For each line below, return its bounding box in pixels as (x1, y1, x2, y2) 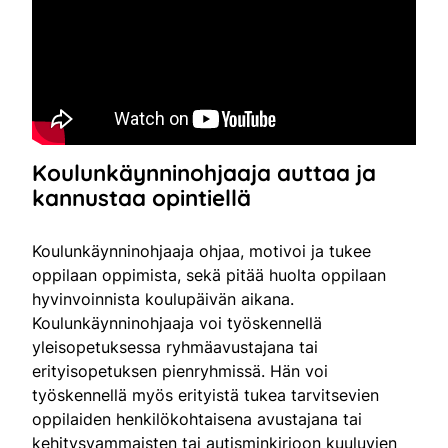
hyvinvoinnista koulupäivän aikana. (32, 288, 294, 309)
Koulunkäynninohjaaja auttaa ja (32, 158, 376, 187)
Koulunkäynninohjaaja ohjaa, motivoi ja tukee (32, 240, 371, 261)
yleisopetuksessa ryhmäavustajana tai (32, 336, 318, 357)
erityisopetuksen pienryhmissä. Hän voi (32, 360, 328, 381)
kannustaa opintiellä (32, 183, 251, 212)
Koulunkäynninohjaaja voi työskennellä (32, 312, 322, 333)
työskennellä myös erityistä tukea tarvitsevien (32, 384, 379, 405)
